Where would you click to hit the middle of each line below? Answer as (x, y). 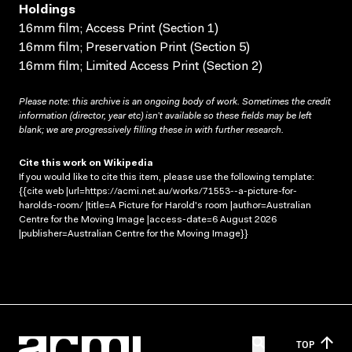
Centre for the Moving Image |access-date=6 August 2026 (148, 220)
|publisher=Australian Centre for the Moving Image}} (134, 234)
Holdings (47, 10)
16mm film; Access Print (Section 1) (119, 29)
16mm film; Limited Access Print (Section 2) (141, 66)
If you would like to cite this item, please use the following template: (167, 177)
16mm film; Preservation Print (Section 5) (134, 48)
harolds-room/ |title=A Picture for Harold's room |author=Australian (165, 205)
